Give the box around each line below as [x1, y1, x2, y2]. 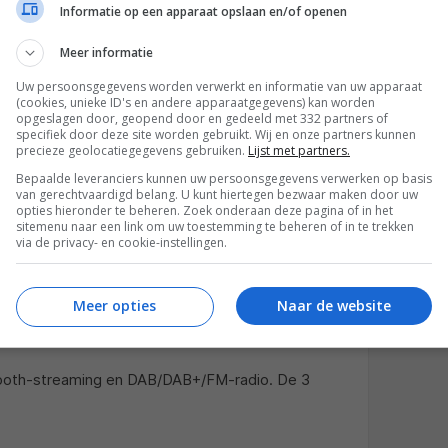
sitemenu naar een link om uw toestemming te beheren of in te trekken [16, 218, 414, 235]
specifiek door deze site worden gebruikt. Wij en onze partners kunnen [16, 126, 416, 143]
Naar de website [277, 295, 391, 315]
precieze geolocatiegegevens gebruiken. [16, 142, 248, 159]
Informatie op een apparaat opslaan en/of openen [60, 2, 347, 20]
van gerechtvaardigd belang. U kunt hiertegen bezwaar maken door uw [16, 186, 418, 203]
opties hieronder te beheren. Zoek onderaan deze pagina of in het [16, 202, 393, 219]
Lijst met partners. [248, 142, 350, 159]
